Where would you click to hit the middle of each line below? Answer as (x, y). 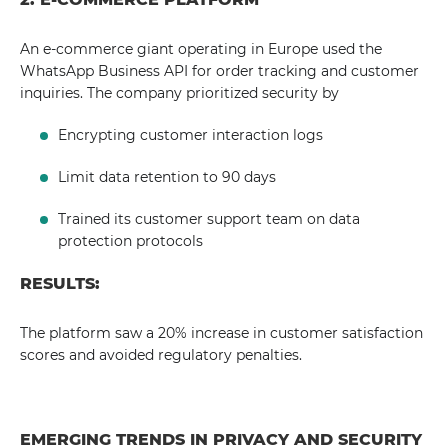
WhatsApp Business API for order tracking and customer (219, 71)
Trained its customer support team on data (209, 219)
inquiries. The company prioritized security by (179, 93)
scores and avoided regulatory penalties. (161, 355)
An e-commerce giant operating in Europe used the (201, 49)
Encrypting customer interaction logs (191, 135)
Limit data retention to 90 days (167, 177)
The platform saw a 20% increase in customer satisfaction (221, 333)
